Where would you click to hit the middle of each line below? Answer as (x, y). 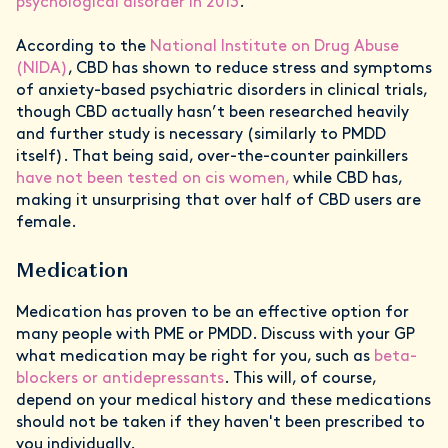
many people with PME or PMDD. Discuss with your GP (215, 335)
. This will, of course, (300, 379)
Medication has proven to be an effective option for (212, 313)
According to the (83, 47)
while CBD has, (345, 179)
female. (48, 223)
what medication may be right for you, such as (195, 357)
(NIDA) (42, 69)
